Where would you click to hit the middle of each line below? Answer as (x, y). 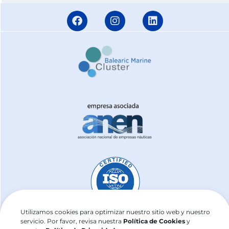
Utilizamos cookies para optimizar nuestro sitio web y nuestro (115, 212)
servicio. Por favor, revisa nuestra (72, 221)
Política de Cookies (154, 221)
